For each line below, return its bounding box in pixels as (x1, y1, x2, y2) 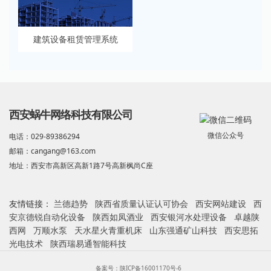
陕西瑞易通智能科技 (50, 238, 131, 250)
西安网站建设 (195, 198, 251, 210)
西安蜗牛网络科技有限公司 (9, 109, 132, 122)
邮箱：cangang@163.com (9, 146, 96, 157)
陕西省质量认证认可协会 (95, 198, 193, 210)
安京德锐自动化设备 (9, 211, 90, 223)
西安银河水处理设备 (151, 211, 232, 223)
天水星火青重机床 (74, 224, 147, 237)
